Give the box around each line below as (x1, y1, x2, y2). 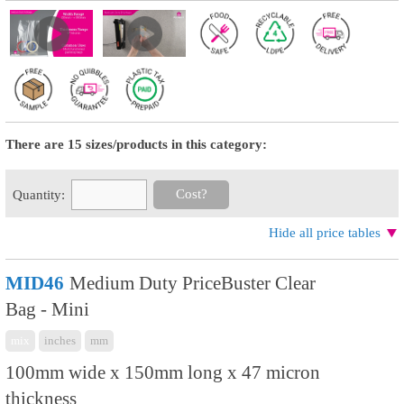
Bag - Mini (5, 298, 89, 320)
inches (44, 334, 76, 347)
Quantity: (13, 187, 65, 202)
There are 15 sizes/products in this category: (5, 137, 267, 151)
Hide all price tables (269, 225, 381, 240)
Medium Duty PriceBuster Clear (69, 272, 316, 294)
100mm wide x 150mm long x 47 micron (5, 362, 320, 383)
